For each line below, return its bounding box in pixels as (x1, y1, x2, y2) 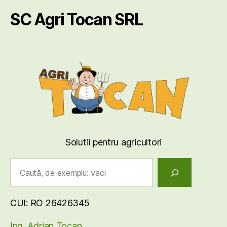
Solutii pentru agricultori (65, 137, 162, 148)
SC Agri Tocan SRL (10, 10, 143, 30)
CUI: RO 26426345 (10, 198, 90, 209)
